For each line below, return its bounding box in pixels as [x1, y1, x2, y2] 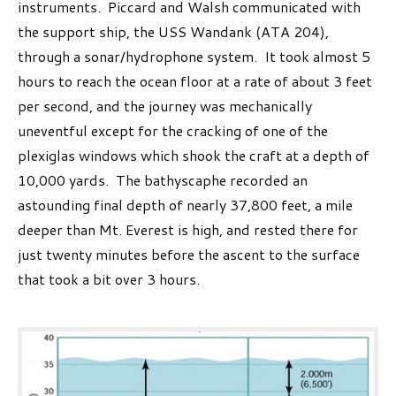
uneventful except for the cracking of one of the [18, 120, 328, 141]
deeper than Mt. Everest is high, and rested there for [18, 219, 358, 240]
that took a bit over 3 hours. [18, 269, 200, 290]
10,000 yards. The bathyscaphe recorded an [18, 170, 308, 191]
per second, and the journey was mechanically [18, 95, 312, 117]
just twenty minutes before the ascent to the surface [18, 244, 360, 265]
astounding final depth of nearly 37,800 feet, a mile [18, 194, 353, 216]
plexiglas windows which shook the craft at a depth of [18, 145, 369, 166]
